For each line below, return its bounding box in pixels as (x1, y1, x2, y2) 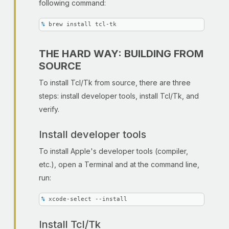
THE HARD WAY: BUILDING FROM (39, 48, 203, 60)
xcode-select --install (49, 196, 127, 202)
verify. (39, 105, 59, 113)
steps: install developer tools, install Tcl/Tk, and (39, 91, 199, 100)
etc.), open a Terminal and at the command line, (39, 160, 199, 169)
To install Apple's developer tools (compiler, (39, 147, 188, 155)
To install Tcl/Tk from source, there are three (39, 78, 191, 87)
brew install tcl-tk (49, 21, 117, 28)
